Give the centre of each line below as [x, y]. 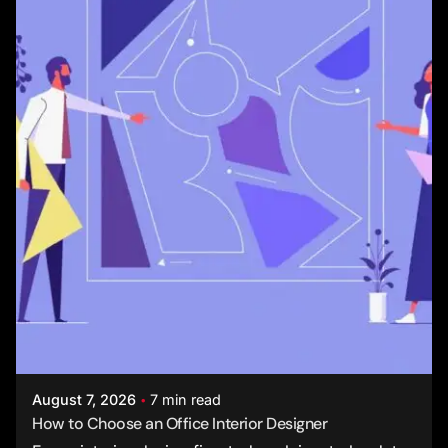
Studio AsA [119, 347]
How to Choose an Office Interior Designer [180, 423]
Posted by [112, 328]
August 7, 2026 [84, 399]
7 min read [185, 399]
